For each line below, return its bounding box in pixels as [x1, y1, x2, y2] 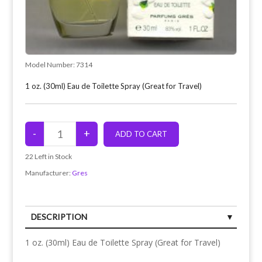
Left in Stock [33, 151, 72, 161]
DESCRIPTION [30, 211, 87, 222]
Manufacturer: [25, 168, 72, 177]
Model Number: [25, 60, 76, 69]
